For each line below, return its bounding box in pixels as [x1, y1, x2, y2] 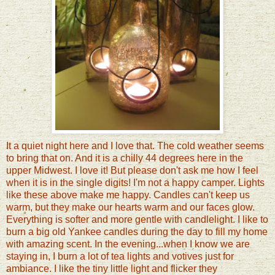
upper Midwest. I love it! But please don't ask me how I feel [6, 165, 258, 176]
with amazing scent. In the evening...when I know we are [6, 238, 250, 249]
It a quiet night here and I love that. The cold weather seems [6, 140, 264, 151]
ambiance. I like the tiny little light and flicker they [6, 263, 217, 274]
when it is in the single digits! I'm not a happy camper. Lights [6, 177, 265, 188]
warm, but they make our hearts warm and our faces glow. [6, 201, 255, 212]
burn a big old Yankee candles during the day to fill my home [6, 226, 268, 237]
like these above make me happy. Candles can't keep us [6, 189, 250, 200]
